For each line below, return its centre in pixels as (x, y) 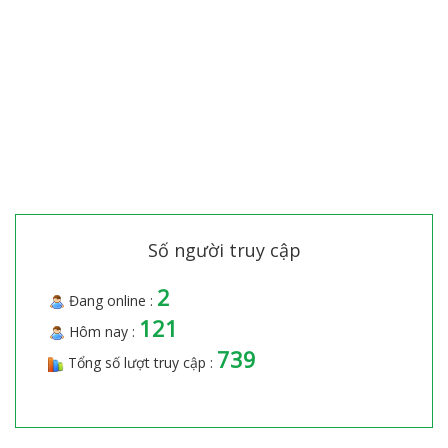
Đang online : (111, 301)
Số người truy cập (224, 250)
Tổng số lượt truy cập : (140, 363)
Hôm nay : (102, 332)
